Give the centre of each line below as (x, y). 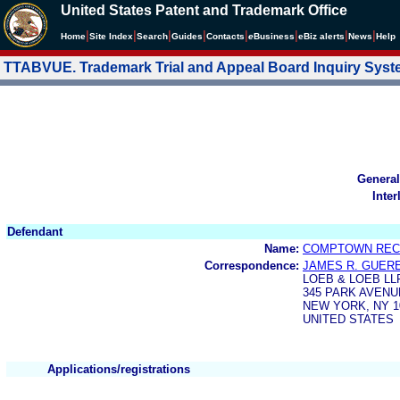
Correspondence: (252, 265)
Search (152, 36)
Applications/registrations (119, 369)
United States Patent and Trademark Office (204, 10)
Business (274, 36)
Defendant (35, 231)
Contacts (225, 36)
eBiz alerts (321, 36)
